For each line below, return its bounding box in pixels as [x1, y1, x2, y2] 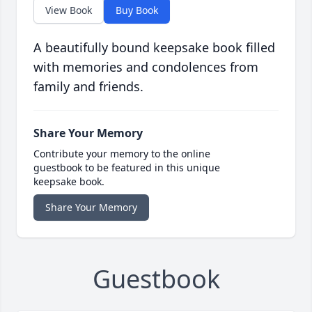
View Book [45, 3, 92, 17]
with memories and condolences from [33, 58, 258, 76]
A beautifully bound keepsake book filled [33, 39, 275, 56]
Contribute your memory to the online [33, 147, 210, 161]
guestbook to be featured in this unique [33, 161, 220, 175]
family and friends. [33, 78, 143, 95]
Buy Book [116, 3, 158, 17]
